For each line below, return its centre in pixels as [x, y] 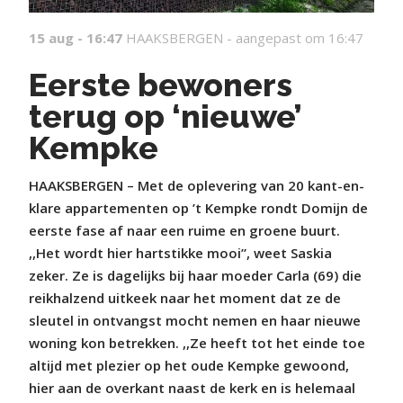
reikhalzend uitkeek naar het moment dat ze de [185, 298]
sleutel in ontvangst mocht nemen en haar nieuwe [195, 320]
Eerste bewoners [161, 85]
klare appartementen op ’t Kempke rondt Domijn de [198, 208]
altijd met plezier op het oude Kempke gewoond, [189, 365]
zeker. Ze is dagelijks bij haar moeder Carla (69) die [195, 275]
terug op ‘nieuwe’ [165, 116]
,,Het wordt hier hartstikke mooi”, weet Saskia [180, 253]
